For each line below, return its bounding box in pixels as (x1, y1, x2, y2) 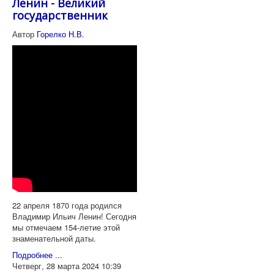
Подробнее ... (12, 249, 62, 261)
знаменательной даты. (12, 232, 96, 245)
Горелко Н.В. (37, 28, 84, 40)
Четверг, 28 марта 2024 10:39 (12, 260, 121, 272)
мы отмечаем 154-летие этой (12, 221, 120, 234)
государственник (12, 8, 108, 23)
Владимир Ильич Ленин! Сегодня (12, 210, 136, 223)
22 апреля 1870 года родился (12, 199, 122, 212)
